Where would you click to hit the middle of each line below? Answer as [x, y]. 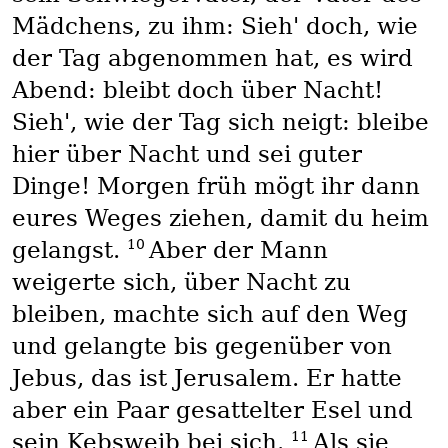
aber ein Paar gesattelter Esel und [212, 410]
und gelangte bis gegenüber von [201, 346]
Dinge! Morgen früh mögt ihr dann [215, 186]
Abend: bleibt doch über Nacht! [197, 90]
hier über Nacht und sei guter [186, 154]
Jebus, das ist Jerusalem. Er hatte [206, 378]
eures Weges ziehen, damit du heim [220, 218]
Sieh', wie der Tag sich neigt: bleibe [220, 122]
